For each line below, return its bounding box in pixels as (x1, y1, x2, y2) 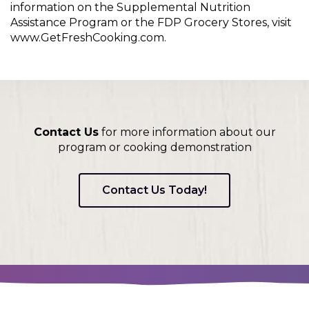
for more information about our (98, 126, 276, 139)
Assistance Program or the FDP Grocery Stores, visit (10, 15, 292, 29)
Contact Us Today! (102, 183, 207, 197)
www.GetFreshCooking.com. (10, 30, 166, 44)
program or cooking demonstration (57, 141, 252, 154)
